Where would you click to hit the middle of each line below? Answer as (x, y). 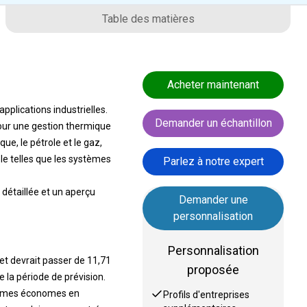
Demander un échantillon (213, 117)
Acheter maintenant (213, 78)
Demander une (213, 194)
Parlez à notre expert (213, 155)
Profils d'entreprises (207, 288)
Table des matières (148, 13)
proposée (213, 263)
